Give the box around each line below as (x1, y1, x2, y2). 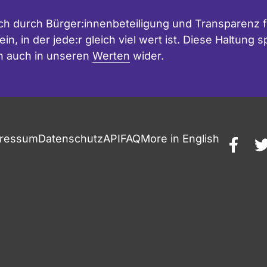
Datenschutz (38, 132, 103, 145)
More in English (141, 132, 219, 145)
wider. (130, 49, 164, 62)
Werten (92, 49, 130, 62)
